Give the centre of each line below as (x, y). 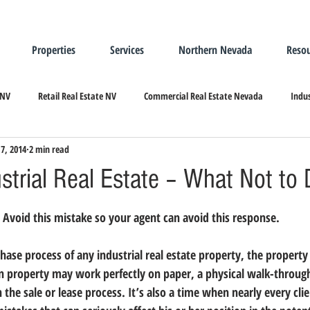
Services (127, 50)
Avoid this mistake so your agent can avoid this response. (141, 217)
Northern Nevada (215, 50)
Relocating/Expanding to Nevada (164, 151)
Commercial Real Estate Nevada (203, 95)
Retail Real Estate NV (77, 95)
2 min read (49, 149)
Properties (54, 50)
